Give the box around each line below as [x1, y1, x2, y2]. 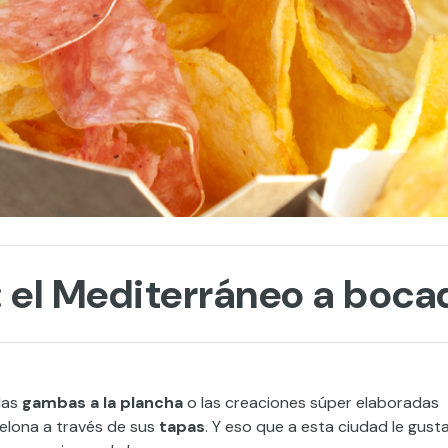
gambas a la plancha [22, 392, 183, 413]
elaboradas [356, 392, 439, 413]
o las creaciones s [183, 392, 318, 413]
